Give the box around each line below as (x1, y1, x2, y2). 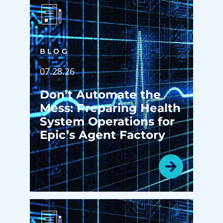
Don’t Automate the (40, 87, 161, 102)
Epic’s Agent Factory (40, 127, 165, 142)
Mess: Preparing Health (40, 101, 181, 115)
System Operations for (40, 114, 175, 128)
